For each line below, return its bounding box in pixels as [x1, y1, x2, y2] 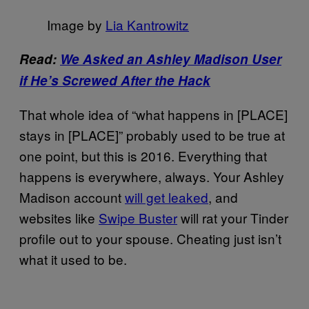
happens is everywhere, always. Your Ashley [19, 166, 284, 186]
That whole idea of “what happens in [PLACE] [19, 104, 288, 123]
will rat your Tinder [177, 208, 288, 227]
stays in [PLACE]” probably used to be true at [19, 125, 285, 144]
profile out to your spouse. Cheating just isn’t [19, 228, 281, 248]
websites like [19, 208, 99, 227]
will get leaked [125, 187, 208, 206]
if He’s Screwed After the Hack [19, 70, 210, 90]
